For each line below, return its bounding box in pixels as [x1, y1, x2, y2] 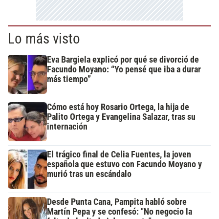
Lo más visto [8, 30, 80, 47]
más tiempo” [47, 74, 91, 84]
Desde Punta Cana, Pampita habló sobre [47, 197, 187, 207]
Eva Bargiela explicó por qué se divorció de [47, 54, 199, 65]
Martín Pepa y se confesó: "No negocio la [47, 206, 192, 217]
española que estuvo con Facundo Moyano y [47, 159, 202, 169]
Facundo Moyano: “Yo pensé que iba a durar [47, 64, 201, 74]
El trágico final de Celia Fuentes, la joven [47, 149, 191, 159]
